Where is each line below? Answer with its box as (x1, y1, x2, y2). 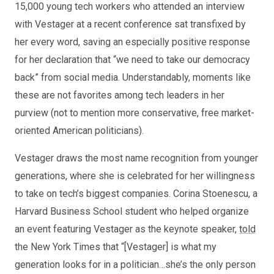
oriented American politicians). (14, 125, 144, 136)
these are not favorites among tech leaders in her (14, 89, 224, 101)
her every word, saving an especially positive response (14, 36, 250, 48)
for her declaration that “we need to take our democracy (14, 54, 250, 65)
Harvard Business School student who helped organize (14, 206, 249, 217)
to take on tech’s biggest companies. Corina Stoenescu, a (14, 188, 257, 199)
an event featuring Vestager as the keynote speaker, (14, 223, 239, 235)
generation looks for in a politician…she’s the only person (14, 259, 256, 270)
